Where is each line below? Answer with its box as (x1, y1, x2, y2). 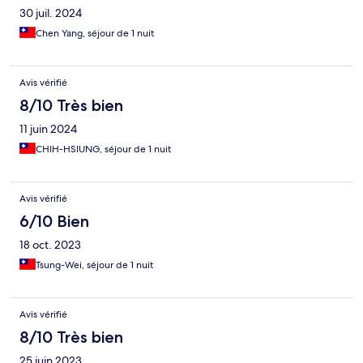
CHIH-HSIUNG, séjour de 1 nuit (36, 143, 171, 156)
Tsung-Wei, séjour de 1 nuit (36, 258, 153, 272)
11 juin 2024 (19, 122, 77, 137)
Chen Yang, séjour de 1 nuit (36, 27, 154, 41)
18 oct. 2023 (19, 237, 81, 253)
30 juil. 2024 (19, 6, 82, 21)
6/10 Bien (19, 211, 89, 232)
